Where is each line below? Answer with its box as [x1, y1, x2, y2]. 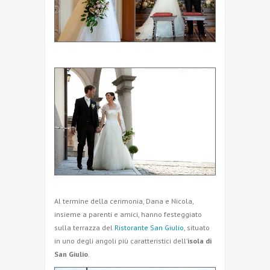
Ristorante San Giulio [115, 222, 184, 232]
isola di [187, 236, 212, 245]
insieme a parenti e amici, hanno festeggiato [54, 209, 202, 219]
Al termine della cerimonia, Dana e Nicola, [54, 196, 193, 206]
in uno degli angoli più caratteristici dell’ [54, 236, 187, 245]
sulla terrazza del [54, 222, 115, 232]
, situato [184, 222, 210, 232]
